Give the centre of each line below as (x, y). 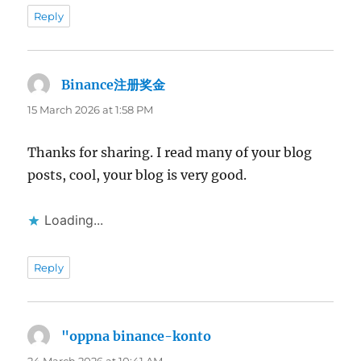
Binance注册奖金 (114, 85)
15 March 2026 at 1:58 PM (91, 110)
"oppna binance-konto (137, 336)
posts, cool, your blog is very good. (137, 175)
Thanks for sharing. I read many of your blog (170, 153)
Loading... (74, 220)
